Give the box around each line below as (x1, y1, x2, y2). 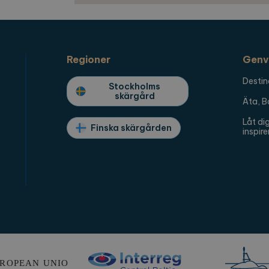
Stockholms (109, 81, 161, 92)
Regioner (67, 53, 111, 66)
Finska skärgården (91, 122, 172, 134)
